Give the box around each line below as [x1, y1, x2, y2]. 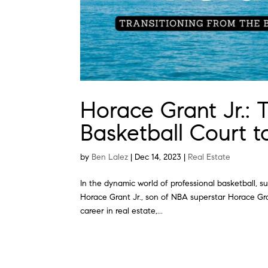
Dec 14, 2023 [135, 151, 182, 162]
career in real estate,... [80, 205, 163, 216]
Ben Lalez [92, 151, 129, 162]
